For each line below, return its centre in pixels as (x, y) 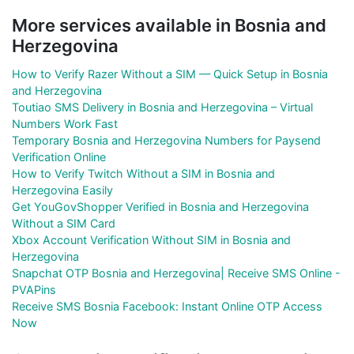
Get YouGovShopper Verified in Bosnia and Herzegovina (160, 206)
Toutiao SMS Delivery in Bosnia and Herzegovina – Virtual (162, 107)
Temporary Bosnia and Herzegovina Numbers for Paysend (166, 140)
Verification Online (59, 156)
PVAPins (34, 289)
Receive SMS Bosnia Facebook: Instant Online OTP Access (167, 306)
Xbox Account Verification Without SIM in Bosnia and (151, 239)
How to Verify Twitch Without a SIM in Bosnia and (143, 173)
